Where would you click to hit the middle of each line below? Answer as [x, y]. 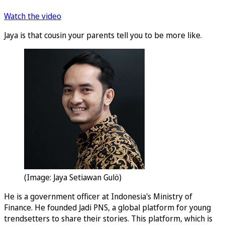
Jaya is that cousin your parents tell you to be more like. [103, 35]
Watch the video [33, 16]
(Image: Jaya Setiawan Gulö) [73, 178]
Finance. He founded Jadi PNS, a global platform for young [107, 208]
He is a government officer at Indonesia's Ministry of [98, 197]
